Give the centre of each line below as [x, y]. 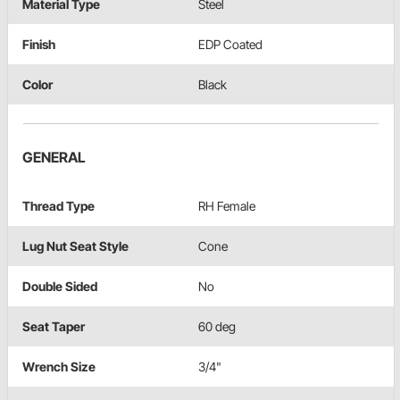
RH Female [227, 206]
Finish [39, 45]
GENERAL [54, 158]
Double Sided [60, 287]
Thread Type [58, 206]
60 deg [217, 327]
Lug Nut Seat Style [75, 246]
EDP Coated [230, 45]
